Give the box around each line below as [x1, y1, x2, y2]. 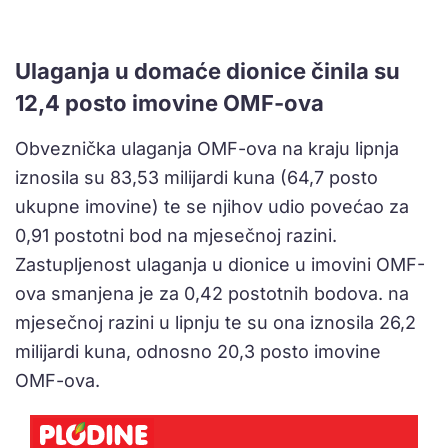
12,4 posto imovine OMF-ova [15, 90, 324, 117]
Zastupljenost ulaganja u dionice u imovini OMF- [15, 254, 425, 276]
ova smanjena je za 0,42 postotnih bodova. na [15, 283, 409, 305]
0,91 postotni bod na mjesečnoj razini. [15, 225, 337, 247]
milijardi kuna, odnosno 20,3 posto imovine [15, 341, 381, 363]
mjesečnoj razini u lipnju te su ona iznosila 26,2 [15, 312, 416, 334]
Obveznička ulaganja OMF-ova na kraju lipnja [15, 138, 399, 160]
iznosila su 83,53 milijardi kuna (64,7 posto [15, 167, 378, 189]
